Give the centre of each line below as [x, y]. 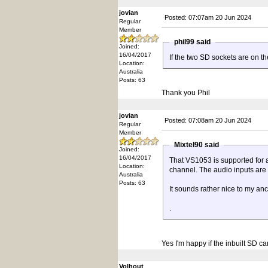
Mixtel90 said [197, 145]
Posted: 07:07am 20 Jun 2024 [208, 17]
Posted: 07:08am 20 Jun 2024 [208, 120]
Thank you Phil [186, 93]
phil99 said [192, 42]
